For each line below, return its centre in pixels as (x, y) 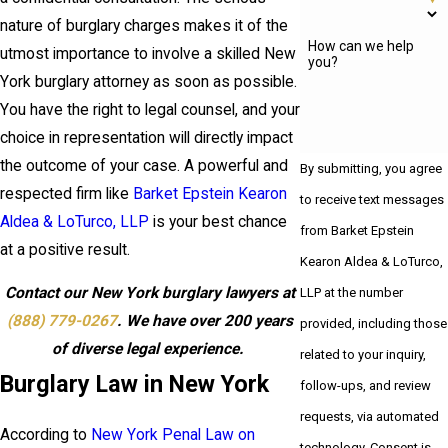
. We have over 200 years (205, 321)
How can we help (361, 46)
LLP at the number (352, 292)
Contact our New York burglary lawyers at (150, 293)
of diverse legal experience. (150, 349)
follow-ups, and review (366, 385)
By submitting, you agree (371, 168)
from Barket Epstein (357, 230)
